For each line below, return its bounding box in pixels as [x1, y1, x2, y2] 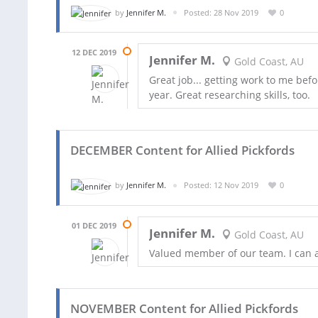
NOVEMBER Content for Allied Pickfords [70, 300, 298, 317]
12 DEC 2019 [72, 47, 116, 58]
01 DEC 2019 [72, 219, 116, 231]
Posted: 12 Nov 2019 [184, 180, 258, 191]
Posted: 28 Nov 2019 [184, 6, 258, 18]
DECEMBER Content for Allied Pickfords [70, 142, 295, 159]
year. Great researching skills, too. [149, 88, 310, 102]
